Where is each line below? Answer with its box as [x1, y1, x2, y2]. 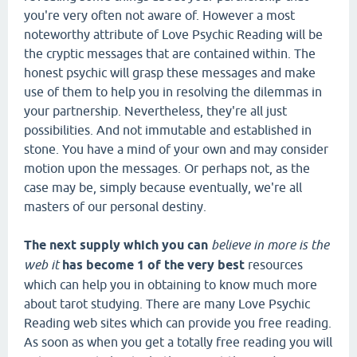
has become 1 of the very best [62, 257, 245, 273]
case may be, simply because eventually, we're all [24, 180, 302, 194]
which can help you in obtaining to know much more [24, 277, 317, 292]
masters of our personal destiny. [24, 199, 206, 214]
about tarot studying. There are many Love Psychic [24, 296, 310, 311]
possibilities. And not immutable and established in [24, 123, 312, 137]
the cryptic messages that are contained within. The [24, 46, 316, 61]
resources [245, 257, 303, 272]
